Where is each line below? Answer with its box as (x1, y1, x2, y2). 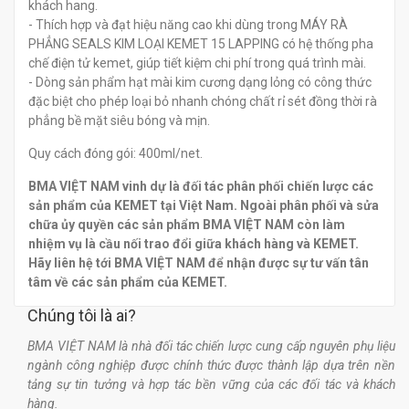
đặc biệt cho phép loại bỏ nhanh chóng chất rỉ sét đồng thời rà (28, 94, 377, 110)
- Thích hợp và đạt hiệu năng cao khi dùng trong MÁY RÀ (28, 17, 348, 33)
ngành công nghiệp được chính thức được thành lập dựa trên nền (27, 358, 395, 373)
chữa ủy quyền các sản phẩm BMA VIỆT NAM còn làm (28, 217, 345, 233)
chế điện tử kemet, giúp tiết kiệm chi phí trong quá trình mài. (28, 56, 366, 71)
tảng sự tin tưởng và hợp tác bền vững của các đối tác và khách (27, 377, 395, 393)
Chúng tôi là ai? (27, 306, 136, 326)
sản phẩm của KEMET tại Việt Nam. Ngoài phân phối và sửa (28, 198, 379, 214)
